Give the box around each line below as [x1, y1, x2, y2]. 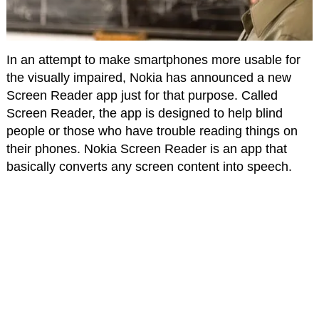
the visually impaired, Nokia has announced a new [6, 70, 291, 85]
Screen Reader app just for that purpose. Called [6, 88, 278, 103]
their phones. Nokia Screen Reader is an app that [6, 141, 287, 156]
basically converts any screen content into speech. [6, 159, 292, 174]
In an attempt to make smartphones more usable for [6, 52, 300, 67]
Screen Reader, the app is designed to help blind [6, 105, 283, 120]
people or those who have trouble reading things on [6, 123, 298, 138]
